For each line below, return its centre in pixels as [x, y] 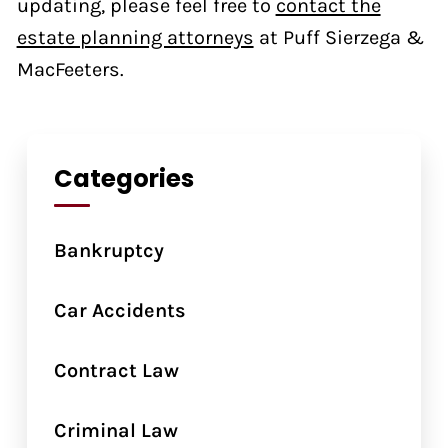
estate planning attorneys [135, 36]
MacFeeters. [70, 68]
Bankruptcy [108, 250]
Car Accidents [119, 310]
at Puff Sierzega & [338, 36]
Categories [123, 178]
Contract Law [116, 369]
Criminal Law [115, 429]
